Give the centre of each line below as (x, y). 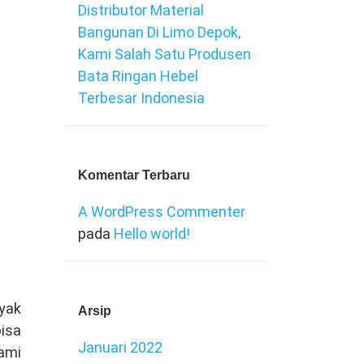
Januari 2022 (120, 347)
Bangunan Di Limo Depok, (159, 32)
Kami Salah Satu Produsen (165, 54)
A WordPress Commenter (162, 212)
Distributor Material (141, 10)
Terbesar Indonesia (141, 98)
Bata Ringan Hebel (138, 76)
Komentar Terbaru (134, 175)
